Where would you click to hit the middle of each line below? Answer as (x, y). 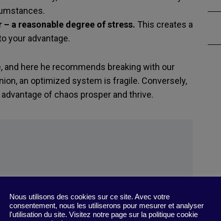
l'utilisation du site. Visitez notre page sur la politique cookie (104, 214)
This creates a (165, 25)
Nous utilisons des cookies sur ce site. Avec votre (90, 197)
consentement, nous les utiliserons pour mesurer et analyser (107, 205)
